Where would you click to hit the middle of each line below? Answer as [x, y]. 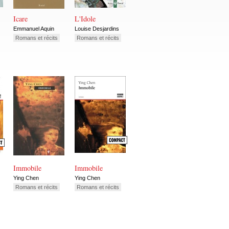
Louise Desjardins [97, 28]
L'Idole [85, 19]
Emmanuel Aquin [34, 28]
